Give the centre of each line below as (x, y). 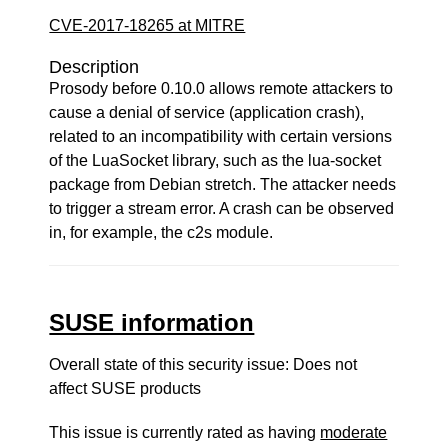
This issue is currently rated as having (185, 432)
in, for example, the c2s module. (161, 232)
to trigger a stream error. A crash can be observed (222, 208)
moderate (354, 432)
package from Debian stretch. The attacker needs (223, 184)
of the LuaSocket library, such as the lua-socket (215, 160)
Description (94, 67)
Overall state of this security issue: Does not (203, 364)
